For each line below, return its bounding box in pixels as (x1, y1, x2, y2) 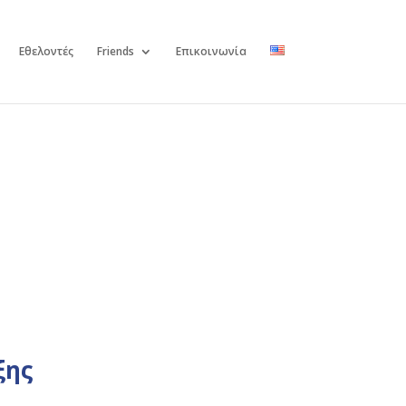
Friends (96, 43, 134, 59)
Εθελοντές (18, 43, 73, 59)
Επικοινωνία (175, 43, 246, 59)
